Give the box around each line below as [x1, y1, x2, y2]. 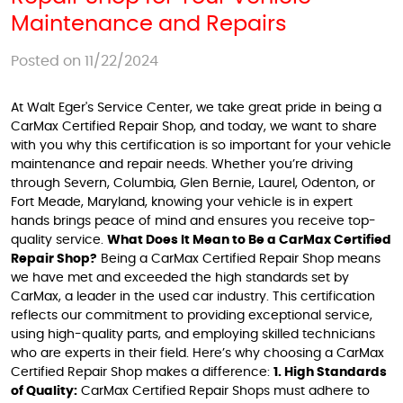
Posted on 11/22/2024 [11, 54, 158, 68]
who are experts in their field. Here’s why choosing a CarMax [11, 347, 384, 360]
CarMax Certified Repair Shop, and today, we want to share [11, 121, 377, 133]
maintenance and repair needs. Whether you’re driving [11, 158, 353, 171]
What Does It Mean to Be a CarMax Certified [107, 234, 391, 246]
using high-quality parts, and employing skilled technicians [11, 328, 375, 341]
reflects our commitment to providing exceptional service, [11, 309, 372, 322]
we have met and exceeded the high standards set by [11, 272, 349, 284]
